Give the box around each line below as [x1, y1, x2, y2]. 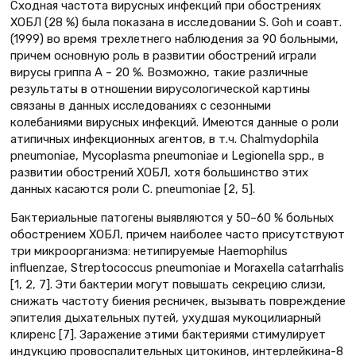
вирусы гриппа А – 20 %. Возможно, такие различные [10, 65, 308, 80]
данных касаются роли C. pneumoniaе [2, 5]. [10, 182, 255, 197]
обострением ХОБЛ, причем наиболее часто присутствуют [10, 226, 345, 242]
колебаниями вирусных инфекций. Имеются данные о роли [10, 115, 339, 130]
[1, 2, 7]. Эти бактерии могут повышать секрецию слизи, [10, 277, 326, 292]
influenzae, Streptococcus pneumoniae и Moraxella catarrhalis [10, 260, 344, 275]
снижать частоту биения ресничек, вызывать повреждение [10, 293, 346, 308]
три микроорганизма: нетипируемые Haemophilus [10, 243, 288, 258]
